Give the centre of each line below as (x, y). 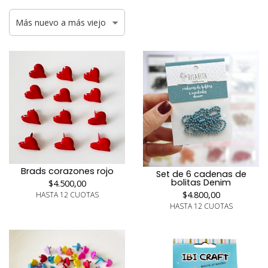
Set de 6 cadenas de (201, 174)
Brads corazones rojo (67, 171)
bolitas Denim (201, 182)
